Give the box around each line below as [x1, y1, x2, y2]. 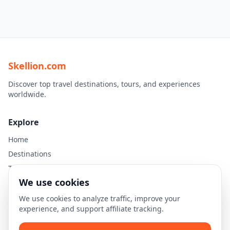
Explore [8, 117, 39, 128]
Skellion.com [8, 60, 66, 72]
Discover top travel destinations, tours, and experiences [8, 79, 200, 89]
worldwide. [8, 89, 46, 99]
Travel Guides [8, 163, 55, 173]
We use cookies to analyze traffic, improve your [19, 194, 180, 203]
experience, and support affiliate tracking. [19, 204, 164, 214]
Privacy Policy [8, 208, 54, 218]
